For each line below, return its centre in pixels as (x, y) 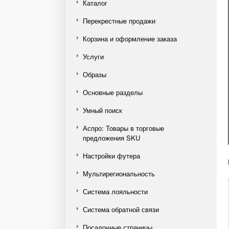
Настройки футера (111, 156)
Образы (95, 74)
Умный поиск (102, 110)
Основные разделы (113, 92)
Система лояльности (115, 191)
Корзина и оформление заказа (130, 39)
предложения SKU (111, 138)
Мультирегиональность (119, 174)
